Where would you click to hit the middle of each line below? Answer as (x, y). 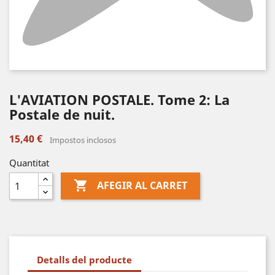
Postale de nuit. (62, 114)
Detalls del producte (84, 259)
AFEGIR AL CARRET (142, 186)
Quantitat (29, 163)
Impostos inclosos (83, 140)
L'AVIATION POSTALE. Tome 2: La (119, 99)
